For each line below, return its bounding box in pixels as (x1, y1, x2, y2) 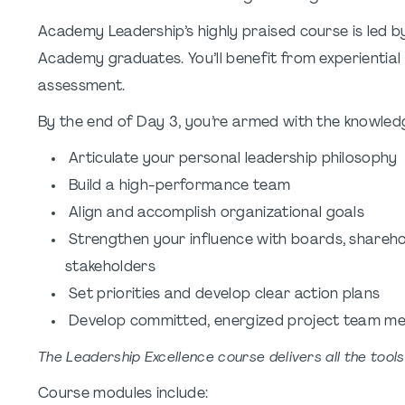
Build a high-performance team (69, 179, 291, 193)
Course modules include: (38, 387, 209, 401)
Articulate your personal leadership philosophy (69, 152, 398, 166)
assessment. (38, 80, 126, 94)
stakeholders (65, 260, 155, 275)
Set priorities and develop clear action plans (69, 287, 381, 302)
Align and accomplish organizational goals (69, 206, 365, 221)
